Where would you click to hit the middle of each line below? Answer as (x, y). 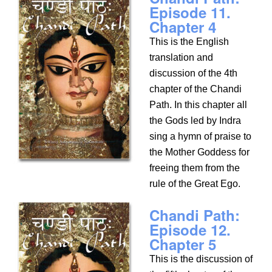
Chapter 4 (183, 27)
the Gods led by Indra (195, 121)
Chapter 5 (183, 244)
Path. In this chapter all (199, 105)
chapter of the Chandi (196, 89)
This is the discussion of (201, 259)
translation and (182, 57)
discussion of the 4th (194, 73)
